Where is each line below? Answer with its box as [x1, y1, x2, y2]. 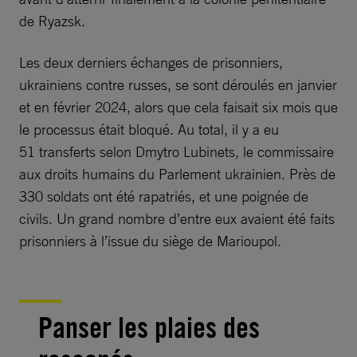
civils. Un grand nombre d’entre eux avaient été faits [19, 210, 335, 228]
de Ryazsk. [19, 12, 85, 30]
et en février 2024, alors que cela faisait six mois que [19, 98, 338, 116]
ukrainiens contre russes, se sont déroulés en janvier [19, 76, 337, 94]
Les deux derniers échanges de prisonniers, [19, 53, 283, 72]
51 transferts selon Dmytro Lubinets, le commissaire [19, 143, 334, 161]
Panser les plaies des [38, 310, 260, 346]
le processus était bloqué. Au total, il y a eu [19, 120, 279, 139]
